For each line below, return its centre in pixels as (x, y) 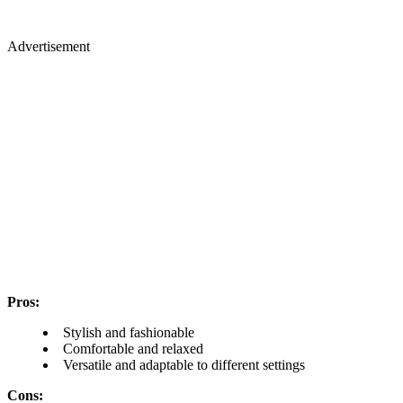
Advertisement (49, 46)
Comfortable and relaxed (133, 349)
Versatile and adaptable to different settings (184, 365)
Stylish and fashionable (129, 332)
